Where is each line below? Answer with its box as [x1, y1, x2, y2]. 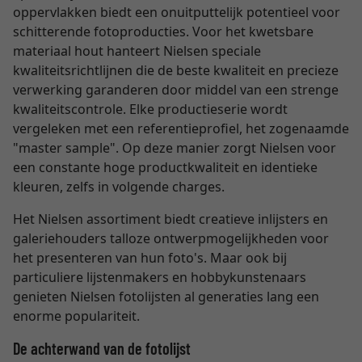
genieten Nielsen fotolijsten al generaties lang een [13, 288, 319, 305]
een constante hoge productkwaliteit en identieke [13, 158, 318, 176]
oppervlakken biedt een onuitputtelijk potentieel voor [13, 3, 340, 21]
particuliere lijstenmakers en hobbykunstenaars [13, 268, 306, 286]
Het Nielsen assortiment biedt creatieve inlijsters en [13, 210, 328, 228]
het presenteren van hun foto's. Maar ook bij [13, 249, 287, 267]
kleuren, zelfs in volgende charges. [13, 178, 225, 196]
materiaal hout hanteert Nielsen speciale [13, 42, 261, 60]
